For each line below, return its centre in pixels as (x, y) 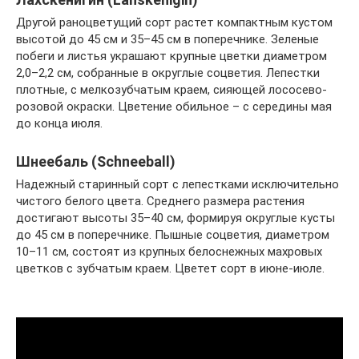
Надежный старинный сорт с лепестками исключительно (177, 184)
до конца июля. (59, 123)
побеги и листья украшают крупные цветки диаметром (171, 56)
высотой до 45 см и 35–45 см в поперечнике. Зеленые (167, 39)
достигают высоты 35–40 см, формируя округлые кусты (175, 218)
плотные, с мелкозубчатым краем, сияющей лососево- (171, 90)
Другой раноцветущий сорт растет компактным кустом (174, 22)
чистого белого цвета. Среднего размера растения (160, 201)
